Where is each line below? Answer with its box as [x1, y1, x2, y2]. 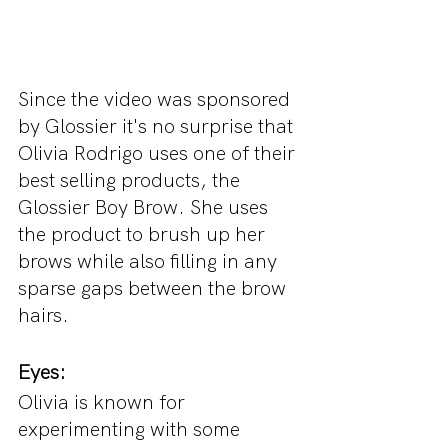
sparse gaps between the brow [18, 274, 291, 301]
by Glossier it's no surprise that [18, 112, 298, 139]
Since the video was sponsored [18, 85, 295, 112]
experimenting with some [18, 415, 245, 442]
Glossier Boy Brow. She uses [18, 193, 273, 220]
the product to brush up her [18, 220, 270, 247]
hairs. [18, 301, 69, 328]
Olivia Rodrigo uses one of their [18, 139, 300, 166]
